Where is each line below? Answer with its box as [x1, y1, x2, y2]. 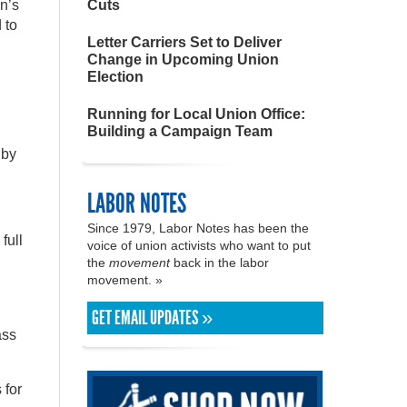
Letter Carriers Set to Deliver [87, 35, 282, 50]
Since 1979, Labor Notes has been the [87, 221, 309, 235]
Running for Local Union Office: [87, 106, 305, 122]
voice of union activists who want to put [87, 238, 311, 253]
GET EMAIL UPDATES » [92, 306, 213, 330]
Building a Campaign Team [87, 124, 273, 139]
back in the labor [170, 255, 269, 270]
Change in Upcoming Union [87, 52, 279, 67]
